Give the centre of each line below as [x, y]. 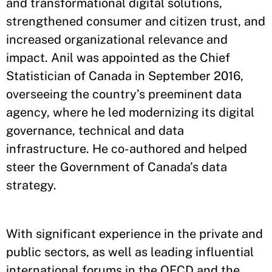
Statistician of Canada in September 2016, [125, 76]
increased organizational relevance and [117, 39]
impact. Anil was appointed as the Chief [118, 58]
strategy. [33, 185]
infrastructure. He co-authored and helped [127, 149]
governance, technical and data [95, 131]
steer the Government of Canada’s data [117, 167]
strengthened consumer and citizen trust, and [136, 21]
